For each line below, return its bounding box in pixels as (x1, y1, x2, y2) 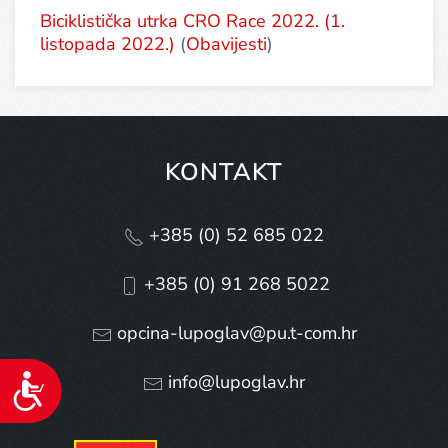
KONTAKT (165, 156, 283, 189)
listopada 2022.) (40, 32, 175, 56)
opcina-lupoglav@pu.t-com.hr (111, 321, 357, 346)
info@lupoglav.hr (163, 370, 305, 395)
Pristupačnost (48, 371, 200, 399)
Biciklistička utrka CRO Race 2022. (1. (40, 9, 345, 33)
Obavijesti (186, 32, 267, 56)
